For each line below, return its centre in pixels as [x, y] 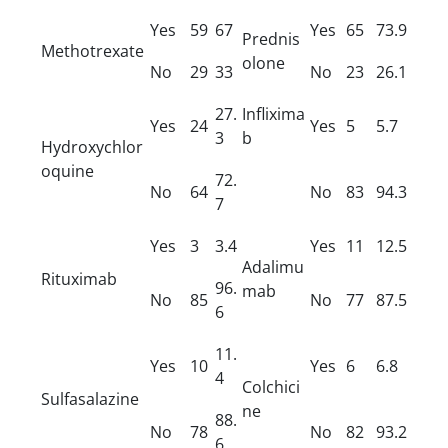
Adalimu [273, 266]
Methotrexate [92, 50]
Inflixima [273, 113]
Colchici [271, 386]
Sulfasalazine [90, 398]
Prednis [271, 38]
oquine [67, 170]
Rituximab [79, 278]
